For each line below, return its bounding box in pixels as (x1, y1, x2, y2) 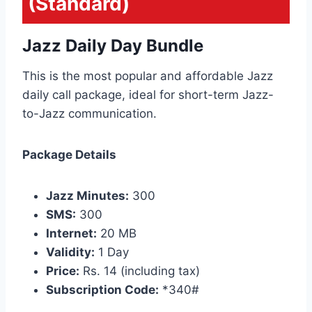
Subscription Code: (46, 282, 159, 297)
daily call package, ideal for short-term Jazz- (22, 87, 274, 102)
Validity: (46, 244, 95, 259)
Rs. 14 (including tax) (79, 263, 200, 278)
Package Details (22, 147, 116, 162)
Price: (46, 263, 79, 278)
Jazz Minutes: (46, 188, 129, 203)
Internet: (46, 226, 97, 240)
